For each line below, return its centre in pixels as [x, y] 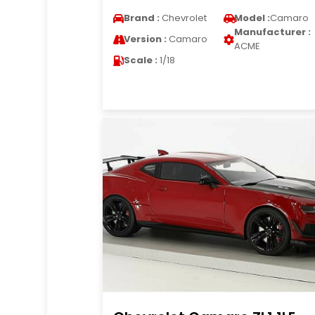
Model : [252, 18]
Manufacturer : [272, 32]
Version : [145, 39]
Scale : [140, 60]
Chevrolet [183, 18]
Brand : [141, 18]
